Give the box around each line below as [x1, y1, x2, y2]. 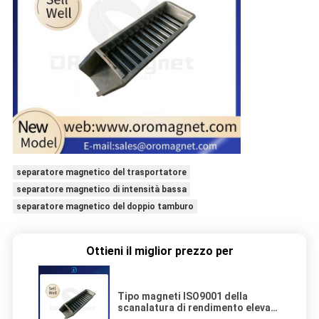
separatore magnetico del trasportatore [16, 167, 187, 178]
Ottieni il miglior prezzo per [85, 244, 234, 258]
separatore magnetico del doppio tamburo [16, 202, 194, 212]
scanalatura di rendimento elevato [117, 302, 281, 314]
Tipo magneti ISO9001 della [117, 291, 248, 303]
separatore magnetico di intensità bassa [16, 184, 187, 195]
